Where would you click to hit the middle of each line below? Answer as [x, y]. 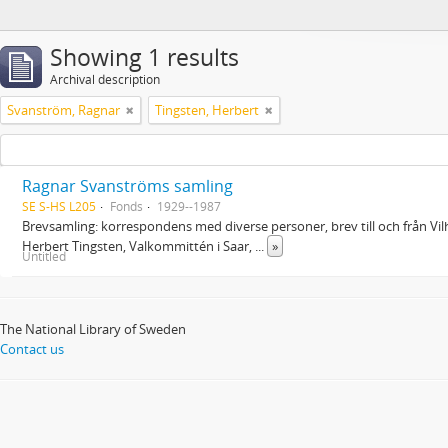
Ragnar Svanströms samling [127, 186]
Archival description [105, 79]
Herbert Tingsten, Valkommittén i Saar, [138, 246]
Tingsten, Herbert [207, 110]
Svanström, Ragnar [63, 110]
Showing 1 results [144, 57]
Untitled [44, 256]
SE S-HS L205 [59, 206]
